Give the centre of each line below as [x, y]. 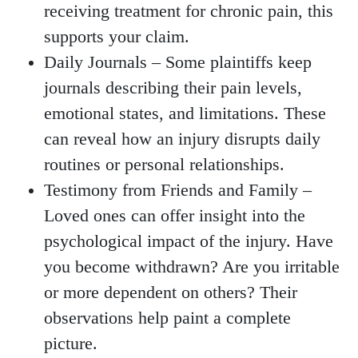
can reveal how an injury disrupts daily [182, 139]
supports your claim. [117, 37]
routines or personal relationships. [164, 165]
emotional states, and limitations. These [185, 114]
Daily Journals [95, 63]
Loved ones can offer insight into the [175, 216]
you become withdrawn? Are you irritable [192, 267]
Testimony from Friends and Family [171, 191]
